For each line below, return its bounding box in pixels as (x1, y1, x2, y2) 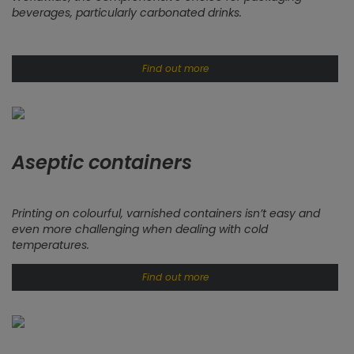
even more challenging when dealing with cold (12, 221, 268, 237)
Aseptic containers (12, 149, 192, 175)
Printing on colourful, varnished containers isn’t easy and (12, 205, 320, 221)
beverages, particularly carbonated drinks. (12, 5, 242, 21)
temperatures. (12, 237, 89, 253)
